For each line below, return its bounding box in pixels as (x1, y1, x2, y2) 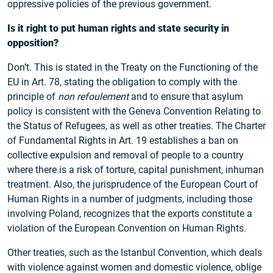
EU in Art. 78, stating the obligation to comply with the (7, 76, 237, 88)
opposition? (7, 37, 58, 49)
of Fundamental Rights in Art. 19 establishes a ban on (7, 135, 238, 147)
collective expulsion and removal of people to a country (7, 149, 244, 161)
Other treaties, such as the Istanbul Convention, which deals (7, 247, 262, 259)
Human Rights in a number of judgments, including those (7, 193, 252, 205)
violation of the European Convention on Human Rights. (7, 222, 246, 235)
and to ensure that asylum (129, 91, 243, 103)
